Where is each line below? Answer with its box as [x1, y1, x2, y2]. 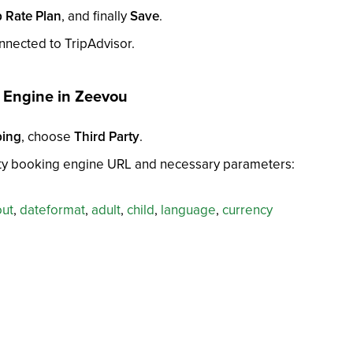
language [161, 200, 217, 219]
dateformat [20, 200, 86, 219]
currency [222, 200, 273, 219]
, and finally [61, 6, 131, 25]
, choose [21, 127, 75, 146]
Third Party [74, 127, 140, 146]
